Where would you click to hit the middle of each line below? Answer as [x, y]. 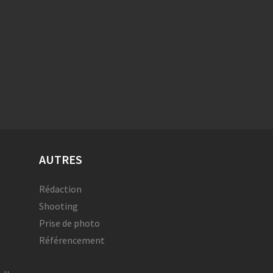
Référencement [72, 240]
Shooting [58, 206]
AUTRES [60, 160]
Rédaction [60, 189]
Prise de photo [69, 223]
